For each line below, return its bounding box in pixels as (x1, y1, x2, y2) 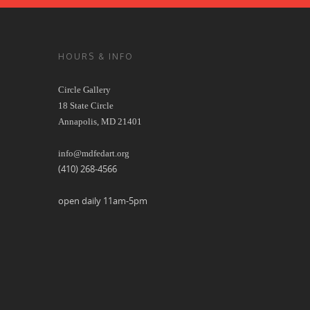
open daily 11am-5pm (58, 194, 148, 207)
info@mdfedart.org (58, 148, 130, 158)
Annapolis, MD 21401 (58, 116, 143, 127)
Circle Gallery (58, 84, 111, 95)
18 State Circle (58, 100, 114, 111)
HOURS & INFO (58, 51, 134, 62)
